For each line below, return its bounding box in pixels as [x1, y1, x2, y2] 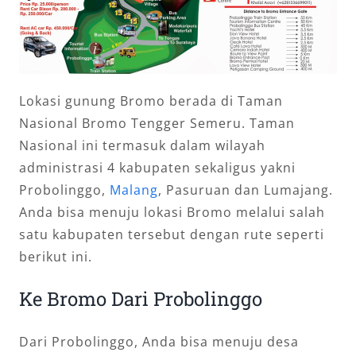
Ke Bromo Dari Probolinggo [19, 285, 262, 311]
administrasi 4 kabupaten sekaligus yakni [19, 158, 296, 176]
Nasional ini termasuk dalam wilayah [19, 136, 265, 154]
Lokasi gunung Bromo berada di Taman [19, 91, 283, 110]
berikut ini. [19, 247, 92, 265]
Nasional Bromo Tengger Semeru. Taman [19, 114, 295, 132]
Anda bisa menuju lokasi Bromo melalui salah [19, 203, 325, 221]
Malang [110, 180, 158, 199]
